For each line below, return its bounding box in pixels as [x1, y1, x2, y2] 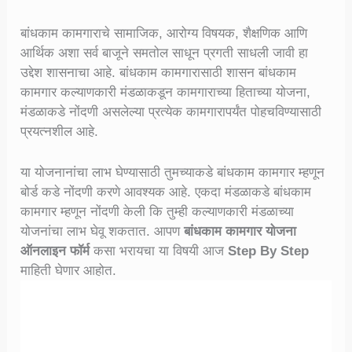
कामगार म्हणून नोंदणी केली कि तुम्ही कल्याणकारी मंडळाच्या [20, 204, 295, 219]
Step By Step [228, 244, 310, 258]
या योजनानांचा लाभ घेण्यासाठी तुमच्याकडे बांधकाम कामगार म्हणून [20, 165, 325, 180]
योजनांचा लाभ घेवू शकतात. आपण [20, 224, 185, 239]
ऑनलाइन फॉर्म [20, 244, 90, 258]
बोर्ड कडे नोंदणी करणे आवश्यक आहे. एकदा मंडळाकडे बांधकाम [20, 185, 312, 200]
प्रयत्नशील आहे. [20, 123, 99, 139]
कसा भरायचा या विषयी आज [90, 244, 229, 258]
